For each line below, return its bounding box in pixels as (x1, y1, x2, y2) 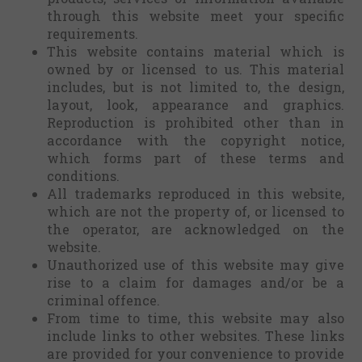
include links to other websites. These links (47, 327, 344, 344)
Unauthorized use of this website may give (47, 256, 344, 273)
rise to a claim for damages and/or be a (47, 274, 344, 291)
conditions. (47, 167, 120, 184)
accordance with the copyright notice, (47, 132, 344, 149)
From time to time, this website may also (47, 309, 344, 326)
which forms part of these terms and (47, 149, 344, 166)
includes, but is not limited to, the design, (47, 78, 344, 95)
